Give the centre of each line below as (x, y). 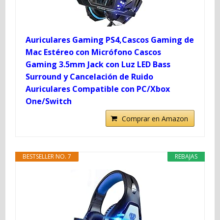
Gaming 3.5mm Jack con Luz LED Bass (98, 64)
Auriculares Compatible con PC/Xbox (98, 89)
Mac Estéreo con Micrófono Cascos (94, 52)
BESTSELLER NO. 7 (47, 156)
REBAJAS (186, 156)
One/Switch (49, 101)
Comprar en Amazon (155, 118)
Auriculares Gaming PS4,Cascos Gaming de (110, 40)
